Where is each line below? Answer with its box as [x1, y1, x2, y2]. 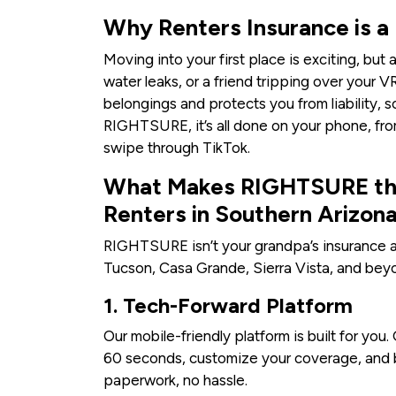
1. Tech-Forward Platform [103, 293, 353, 319]
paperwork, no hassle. [103, 371, 247, 390]
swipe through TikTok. [103, 139, 250, 157]
